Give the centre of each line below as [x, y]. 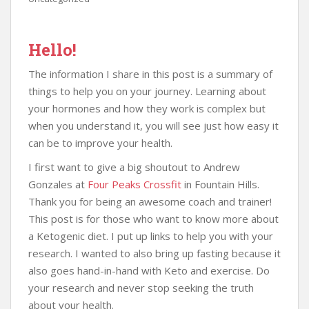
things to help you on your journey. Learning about [147, 91]
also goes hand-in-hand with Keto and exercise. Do [149, 270]
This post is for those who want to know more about [153, 218]
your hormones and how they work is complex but [147, 108]
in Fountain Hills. [220, 184]
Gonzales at [58, 184]
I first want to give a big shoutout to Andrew [134, 167]
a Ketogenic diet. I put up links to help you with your [151, 236]
